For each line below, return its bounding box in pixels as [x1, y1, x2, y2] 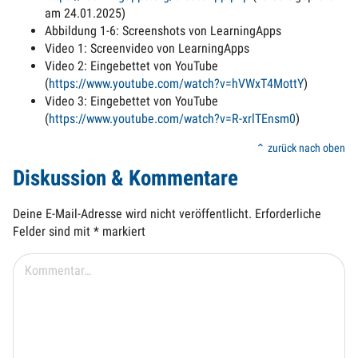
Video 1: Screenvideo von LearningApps [45, 40, 249, 56]
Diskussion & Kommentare [13, 165, 238, 192]
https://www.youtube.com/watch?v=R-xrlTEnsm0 [49, 110, 296, 126]
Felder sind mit [13, 224, 93, 240]
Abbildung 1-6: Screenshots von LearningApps [45, 22, 281, 38]
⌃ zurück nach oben [256, 141, 345, 155]
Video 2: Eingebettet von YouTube [45, 58, 218, 74]
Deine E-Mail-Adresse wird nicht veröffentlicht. [13, 206, 252, 222]
